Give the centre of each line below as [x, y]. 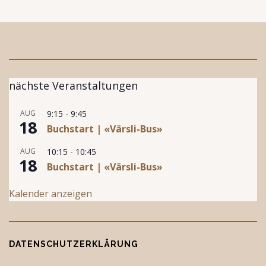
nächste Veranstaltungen [73, 85]
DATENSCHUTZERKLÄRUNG [74, 244]
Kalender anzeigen [50, 194]
